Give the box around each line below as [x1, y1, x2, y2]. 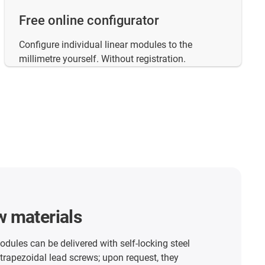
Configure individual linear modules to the [19, 39, 192, 51]
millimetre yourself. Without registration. [19, 53, 186, 65]
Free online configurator [19, 13, 159, 28]
